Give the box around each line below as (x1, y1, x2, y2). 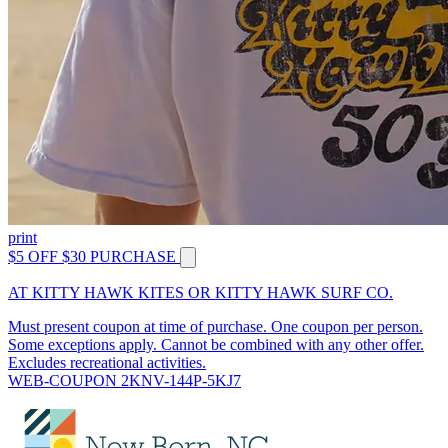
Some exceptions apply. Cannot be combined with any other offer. (8, 336, 424, 354)
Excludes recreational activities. (8, 354, 206, 372)
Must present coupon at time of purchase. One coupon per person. (8, 318, 423, 336)
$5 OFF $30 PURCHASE (8, 248, 176, 266)
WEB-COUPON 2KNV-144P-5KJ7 (8, 372, 241, 390)
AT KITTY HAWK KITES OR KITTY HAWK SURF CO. (8, 284, 393, 302)
